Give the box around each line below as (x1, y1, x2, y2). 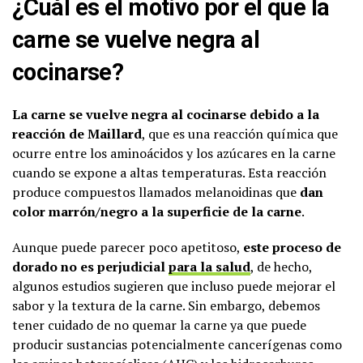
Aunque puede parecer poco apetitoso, (12, 238, 243, 257)
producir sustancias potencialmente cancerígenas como (12, 335, 342, 354)
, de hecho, (250, 258, 312, 276)
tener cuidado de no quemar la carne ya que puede (12, 316, 306, 335)
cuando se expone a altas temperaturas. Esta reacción (12, 164, 327, 182)
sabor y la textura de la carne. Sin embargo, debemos (12, 297, 320, 315)
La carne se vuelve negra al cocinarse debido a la (12, 105, 319, 124)
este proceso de (243, 238, 341, 257)
